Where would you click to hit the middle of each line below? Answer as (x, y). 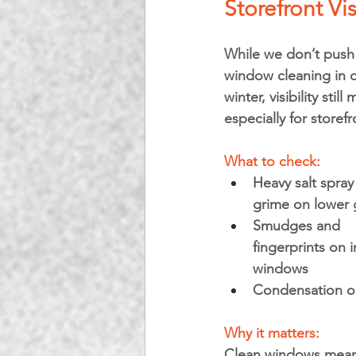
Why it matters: (274, 333)
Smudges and (298, 226)
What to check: (272, 161)
